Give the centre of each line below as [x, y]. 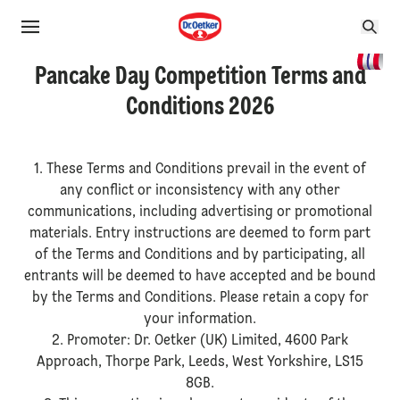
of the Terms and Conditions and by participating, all [200, 255]
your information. [200, 320]
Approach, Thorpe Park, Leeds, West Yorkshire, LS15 [200, 362]
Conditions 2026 [200, 108]
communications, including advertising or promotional [200, 212]
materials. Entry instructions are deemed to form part [200, 234]
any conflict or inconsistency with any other [200, 191]
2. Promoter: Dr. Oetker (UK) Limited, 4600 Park [200, 341]
